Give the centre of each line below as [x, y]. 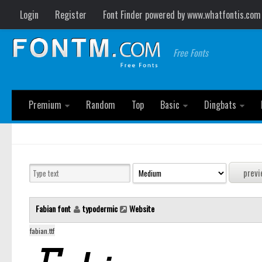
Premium [45, 105]
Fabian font [54, 209]
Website [142, 209]
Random [101, 105]
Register [71, 15]
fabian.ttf [42, 231]
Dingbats [220, 105]
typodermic [100, 209]
